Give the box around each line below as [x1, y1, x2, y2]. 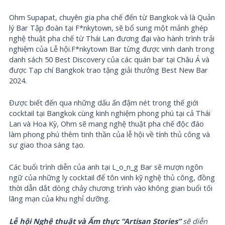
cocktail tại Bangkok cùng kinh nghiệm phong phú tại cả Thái [9, 107, 211, 118]
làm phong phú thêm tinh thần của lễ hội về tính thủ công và [9, 129, 210, 139]
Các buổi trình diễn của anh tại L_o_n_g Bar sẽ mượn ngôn [9, 162, 203, 172]
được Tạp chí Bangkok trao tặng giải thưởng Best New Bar [9, 64, 208, 75]
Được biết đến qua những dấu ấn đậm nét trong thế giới [9, 97, 199, 107]
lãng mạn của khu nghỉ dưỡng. [9, 193, 110, 204]
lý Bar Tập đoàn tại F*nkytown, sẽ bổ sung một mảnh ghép [9, 22, 208, 33]
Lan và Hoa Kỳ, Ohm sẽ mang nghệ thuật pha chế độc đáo [9, 118, 204, 129]
